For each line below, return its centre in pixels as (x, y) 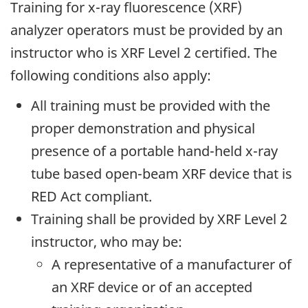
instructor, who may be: (107, 242)
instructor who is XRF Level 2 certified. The (144, 52)
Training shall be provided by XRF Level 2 (159, 219)
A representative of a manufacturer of (172, 265)
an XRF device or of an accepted (152, 287)
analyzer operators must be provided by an (146, 30)
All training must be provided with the (151, 106)
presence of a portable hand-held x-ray (154, 151)
